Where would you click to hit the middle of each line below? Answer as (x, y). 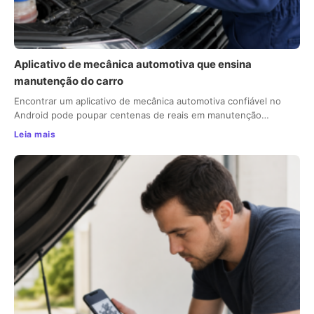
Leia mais (35, 135)
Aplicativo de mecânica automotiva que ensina (133, 64)
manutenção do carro (69, 81)
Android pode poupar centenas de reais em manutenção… (142, 115)
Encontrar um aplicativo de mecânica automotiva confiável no (148, 101)
